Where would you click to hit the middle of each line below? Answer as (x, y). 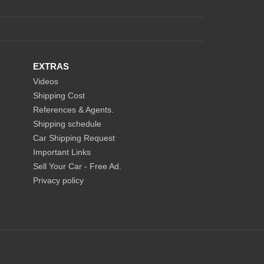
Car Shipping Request (74, 138)
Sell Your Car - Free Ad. (77, 166)
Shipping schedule (67, 123)
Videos (46, 81)
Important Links (62, 152)
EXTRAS (51, 66)
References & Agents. (74, 109)
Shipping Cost (59, 95)
